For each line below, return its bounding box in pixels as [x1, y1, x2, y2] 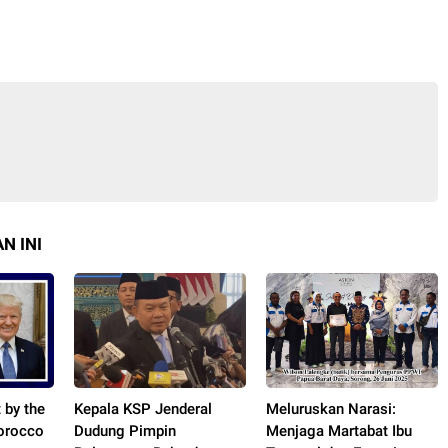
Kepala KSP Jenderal [73, 400, 212, 419]
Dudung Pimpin [73, 422, 176, 441]
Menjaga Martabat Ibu [265, 422, 412, 441]
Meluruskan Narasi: [265, 400, 396, 419]
